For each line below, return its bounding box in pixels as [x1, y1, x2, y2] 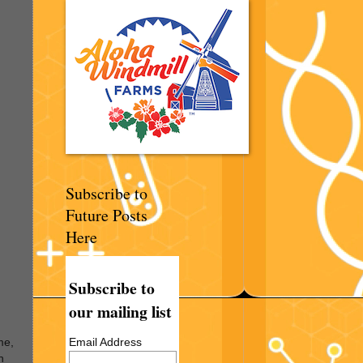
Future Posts [66, 204, 147, 226]
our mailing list [69, 300, 173, 323]
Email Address [69, 335, 143, 348]
